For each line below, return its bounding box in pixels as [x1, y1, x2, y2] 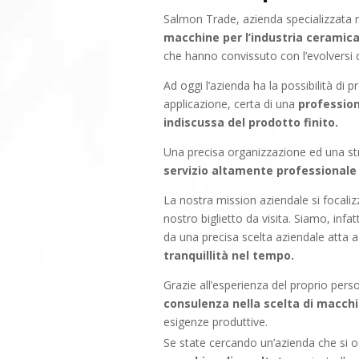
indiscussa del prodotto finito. [163, 115, 339, 130]
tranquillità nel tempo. [163, 248, 295, 263]
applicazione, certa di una [163, 96, 299, 111]
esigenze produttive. [163, 314, 268, 329]
